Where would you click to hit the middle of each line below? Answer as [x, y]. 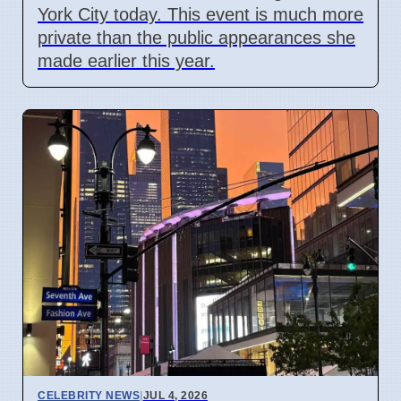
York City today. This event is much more [200, 14]
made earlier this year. [126, 60]
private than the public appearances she [196, 37]
